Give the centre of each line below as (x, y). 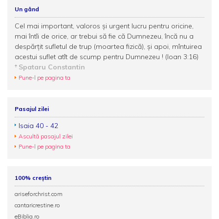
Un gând (27, 9)
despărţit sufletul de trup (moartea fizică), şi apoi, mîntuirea (108, 46)
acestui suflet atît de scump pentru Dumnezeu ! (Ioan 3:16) (107, 57)
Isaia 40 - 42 (38, 126)
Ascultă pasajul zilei (46, 136)
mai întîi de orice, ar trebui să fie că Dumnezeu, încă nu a (104, 36)
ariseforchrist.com (39, 194)
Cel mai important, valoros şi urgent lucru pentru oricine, (104, 26)
